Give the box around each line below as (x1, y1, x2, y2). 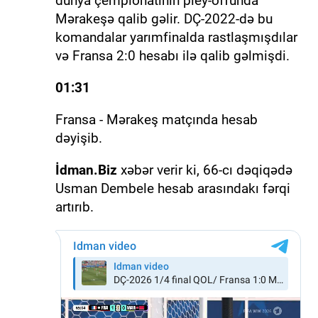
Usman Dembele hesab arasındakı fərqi (55, 180, 290, 197)
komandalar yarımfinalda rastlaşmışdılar (55, 28, 297, 45)
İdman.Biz (55, 161, 117, 178)
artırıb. (55, 198, 94, 215)
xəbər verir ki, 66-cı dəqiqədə (116, 161, 292, 178)
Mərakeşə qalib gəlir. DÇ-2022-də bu (55, 10, 273, 27)
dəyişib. (55, 129, 102, 146)
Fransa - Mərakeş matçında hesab (55, 111, 258, 128)
